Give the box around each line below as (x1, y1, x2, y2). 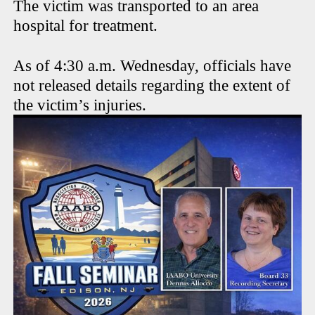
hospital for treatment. (13, 17, 158, 35)
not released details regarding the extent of (13, 77, 291, 95)
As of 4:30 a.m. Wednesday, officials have (13, 57, 292, 75)
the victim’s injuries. (13, 96, 147, 115)
